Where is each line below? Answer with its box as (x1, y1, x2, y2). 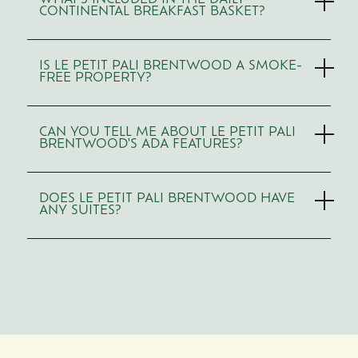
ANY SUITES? (38, 205, 121, 217)
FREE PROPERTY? (38, 72, 151, 85)
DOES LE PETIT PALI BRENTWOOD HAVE (38, 193, 295, 205)
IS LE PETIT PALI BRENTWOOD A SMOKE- (38, 60, 302, 73)
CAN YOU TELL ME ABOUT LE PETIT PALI (38, 126, 296, 139)
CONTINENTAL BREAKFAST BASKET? (38, 6, 265, 18)
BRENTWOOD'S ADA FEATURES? (38, 138, 242, 151)
